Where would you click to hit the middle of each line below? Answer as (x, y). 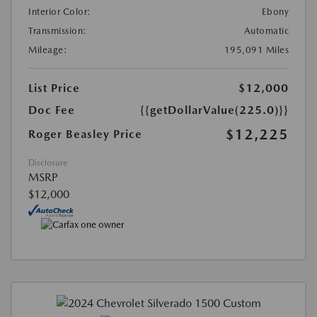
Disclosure (48, 162)
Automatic (266, 30)
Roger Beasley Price (85, 134)
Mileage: (48, 50)
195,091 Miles (256, 50)
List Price (54, 88)
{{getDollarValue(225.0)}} (214, 110)
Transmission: (58, 30)
